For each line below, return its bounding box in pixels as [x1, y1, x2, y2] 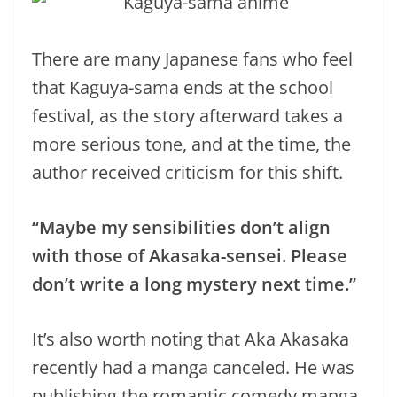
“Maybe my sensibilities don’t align [32, 215, 331, 239]
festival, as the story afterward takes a [32, 104, 343, 128]
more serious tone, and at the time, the [32, 132, 351, 156]
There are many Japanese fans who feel [32, 47, 353, 71]
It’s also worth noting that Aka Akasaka [32, 327, 349, 351]
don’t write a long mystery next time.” [32, 272, 356, 296]
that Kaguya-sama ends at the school [32, 75, 333, 99]
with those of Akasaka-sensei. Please [32, 244, 347, 268]
